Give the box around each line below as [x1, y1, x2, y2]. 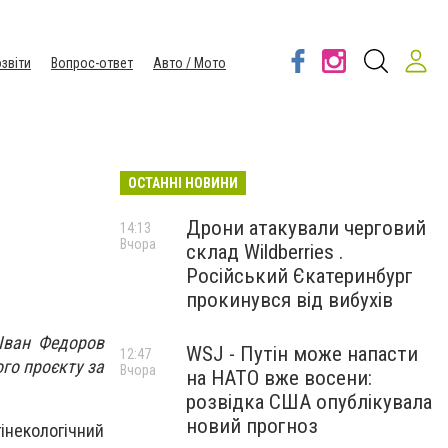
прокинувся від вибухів [186, 288, 393, 312]
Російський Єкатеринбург [186, 264, 413, 288]
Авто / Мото [153, 55, 226, 71]
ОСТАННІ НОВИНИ [128, 175, 238, 191]
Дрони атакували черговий [186, 216, 426, 240]
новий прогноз [186, 414, 318, 438]
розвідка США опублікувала [186, 390, 432, 414]
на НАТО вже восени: [186, 366, 372, 390]
